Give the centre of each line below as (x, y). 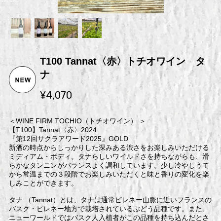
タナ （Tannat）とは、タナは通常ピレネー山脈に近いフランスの (110, 200)
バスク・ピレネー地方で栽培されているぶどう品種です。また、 (109, 208)
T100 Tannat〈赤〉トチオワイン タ (122, 61)
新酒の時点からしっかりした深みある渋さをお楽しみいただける (109, 147)
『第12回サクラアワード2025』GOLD (68, 138)
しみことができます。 (43, 183)
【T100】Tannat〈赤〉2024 (53, 129)
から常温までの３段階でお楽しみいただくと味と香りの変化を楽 (109, 174)
